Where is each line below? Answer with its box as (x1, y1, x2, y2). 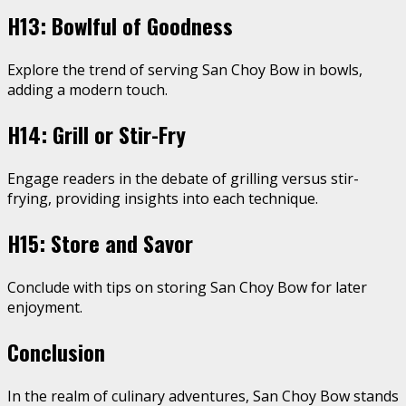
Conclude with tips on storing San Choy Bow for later (7, 277, 367, 297)
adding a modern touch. (7, 80, 168, 101)
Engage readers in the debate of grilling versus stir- (7, 169, 359, 189)
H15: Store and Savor (7, 227, 193, 260)
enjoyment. (7, 297, 82, 317)
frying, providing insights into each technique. (7, 188, 318, 209)
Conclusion (7, 334, 105, 368)
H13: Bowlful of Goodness (7, 9, 233, 43)
